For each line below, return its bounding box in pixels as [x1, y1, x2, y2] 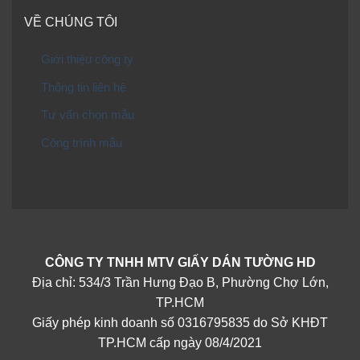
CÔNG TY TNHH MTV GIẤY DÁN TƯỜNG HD [44, 255, 316, 269]
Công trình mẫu [40, 136, 122, 150]
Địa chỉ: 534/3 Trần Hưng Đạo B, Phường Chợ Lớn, [31, 275, 329, 289]
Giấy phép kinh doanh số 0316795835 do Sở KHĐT [32, 315, 328, 329]
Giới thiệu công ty [40, 52, 133, 67]
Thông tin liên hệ [40, 80, 126, 94]
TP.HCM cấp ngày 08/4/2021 [98, 335, 262, 350]
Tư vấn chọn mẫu [40, 108, 134, 122]
